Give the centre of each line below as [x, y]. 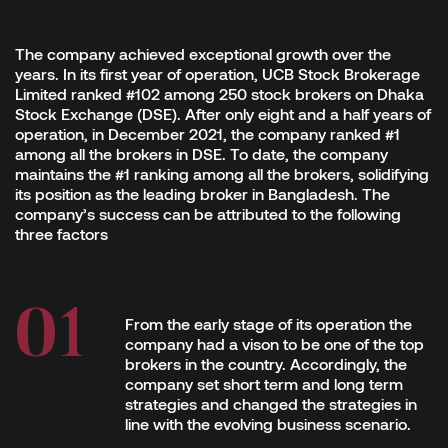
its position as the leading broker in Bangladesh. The [202, 194]
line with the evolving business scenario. [268, 424]
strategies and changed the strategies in [271, 404]
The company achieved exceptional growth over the [203, 54]
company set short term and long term [264, 384]
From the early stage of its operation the [268, 324]
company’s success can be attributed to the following [208, 214]
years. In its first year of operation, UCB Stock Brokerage [217, 74]
